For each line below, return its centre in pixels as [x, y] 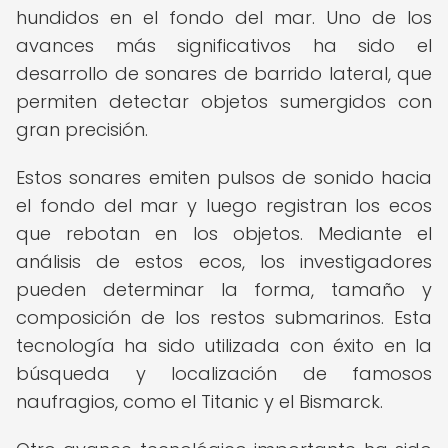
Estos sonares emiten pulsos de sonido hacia [224, 177]
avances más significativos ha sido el [224, 45]
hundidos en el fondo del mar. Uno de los [224, 17]
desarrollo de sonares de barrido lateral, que [224, 73]
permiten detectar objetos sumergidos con [224, 101]
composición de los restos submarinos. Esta [224, 317]
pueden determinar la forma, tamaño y [224, 289]
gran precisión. [82, 129]
